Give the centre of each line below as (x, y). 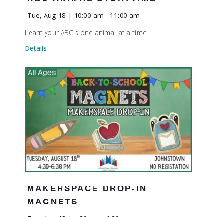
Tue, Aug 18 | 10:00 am (65, 15)
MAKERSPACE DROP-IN (87, 189)
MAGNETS (53, 202)
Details (36, 49)
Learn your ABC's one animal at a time (86, 33)
